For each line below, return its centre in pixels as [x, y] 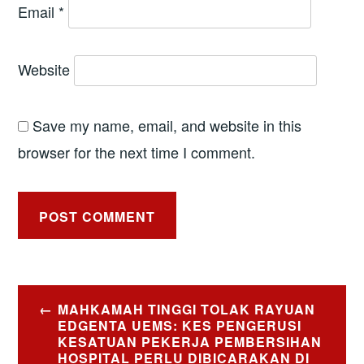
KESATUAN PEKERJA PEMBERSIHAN [189, 341]
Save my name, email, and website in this [167, 125]
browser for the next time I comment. [137, 152]
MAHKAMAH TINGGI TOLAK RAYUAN [186, 309]
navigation [74, 331]
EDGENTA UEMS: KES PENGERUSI [179, 325]
